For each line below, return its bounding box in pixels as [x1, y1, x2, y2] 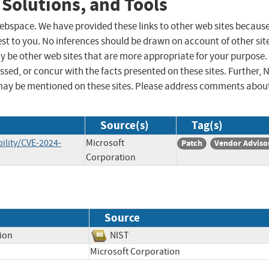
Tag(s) [192, 118, 223, 133]
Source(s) [100, 118, 149, 133]
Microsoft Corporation [90, 245, 197, 258]
